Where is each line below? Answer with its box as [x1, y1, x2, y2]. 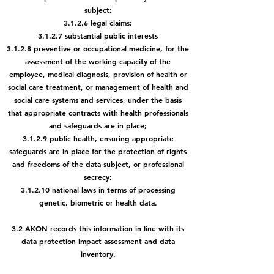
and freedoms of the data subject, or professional [12, 159, 184, 169]
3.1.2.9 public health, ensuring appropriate [22, 133, 174, 143]
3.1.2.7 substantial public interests [38, 31, 158, 40]
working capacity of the [89, 56, 171, 66]
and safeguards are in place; [49, 120, 147, 130]
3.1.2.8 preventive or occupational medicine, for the [7, 43, 189, 53]
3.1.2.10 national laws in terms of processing [20, 185, 176, 194]
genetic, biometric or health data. [39, 198, 157, 207]
